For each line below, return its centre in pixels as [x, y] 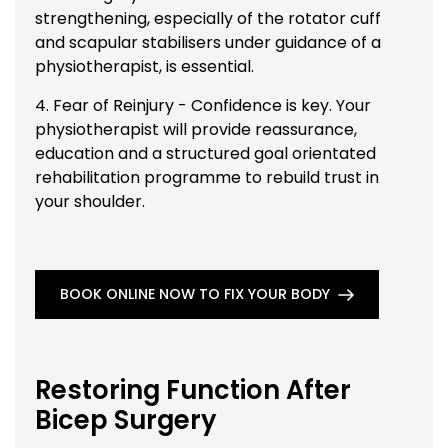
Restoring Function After [193, 389]
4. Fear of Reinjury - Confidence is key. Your [203, 105]
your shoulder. [90, 201]
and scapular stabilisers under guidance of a [208, 42]
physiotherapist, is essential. [144, 66]
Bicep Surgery [125, 419]
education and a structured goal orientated [205, 153]
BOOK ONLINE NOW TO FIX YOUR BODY [195, 294]
